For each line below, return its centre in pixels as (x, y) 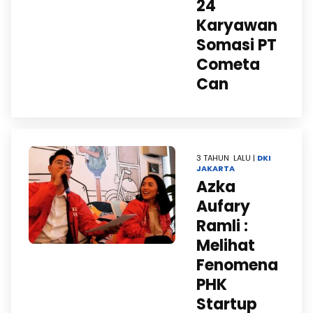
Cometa (228, 65)
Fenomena (237, 265)
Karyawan (237, 26)
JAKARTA (216, 168)
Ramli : (222, 226)
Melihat (226, 246)
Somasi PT (236, 45)
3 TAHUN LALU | (227, 158)
